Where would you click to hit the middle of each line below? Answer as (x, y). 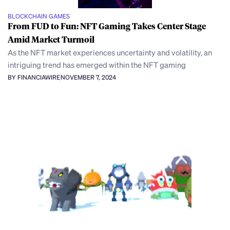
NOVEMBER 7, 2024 (88, 78)
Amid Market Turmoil (51, 39)
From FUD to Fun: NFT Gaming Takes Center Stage (107, 26)
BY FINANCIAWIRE (34, 78)
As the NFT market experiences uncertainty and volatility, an (110, 52)
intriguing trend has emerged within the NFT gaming (97, 64)
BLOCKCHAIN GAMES (39, 16)
